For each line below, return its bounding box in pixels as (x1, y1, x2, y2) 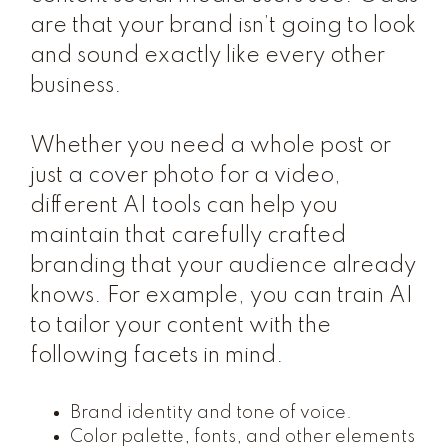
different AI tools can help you (30, 195, 338, 217)
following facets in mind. (30, 345, 284, 367)
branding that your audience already (30, 255, 416, 277)
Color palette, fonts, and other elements (70, 428, 415, 446)
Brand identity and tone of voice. (70, 404, 352, 422)
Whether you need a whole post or (30, 135, 391, 157)
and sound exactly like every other (30, 45, 385, 67)
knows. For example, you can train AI (30, 285, 413, 307)
